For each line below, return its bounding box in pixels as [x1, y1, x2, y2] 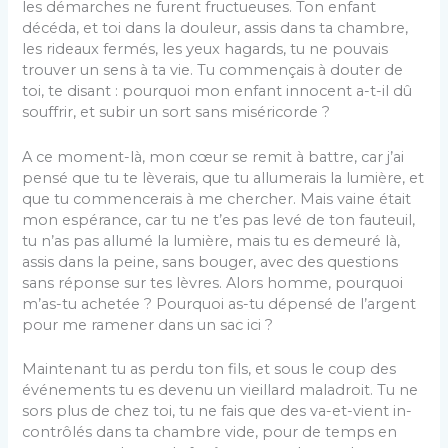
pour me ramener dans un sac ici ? [22, 315, 274, 334]
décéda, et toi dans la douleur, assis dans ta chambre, [22, 19, 409, 38]
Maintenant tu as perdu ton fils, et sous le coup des [22, 359, 397, 378]
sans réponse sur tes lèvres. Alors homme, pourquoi [22, 273, 404, 292]
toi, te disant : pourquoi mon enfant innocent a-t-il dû [22, 82, 413, 101]
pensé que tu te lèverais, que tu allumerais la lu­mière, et [22, 168, 425, 187]
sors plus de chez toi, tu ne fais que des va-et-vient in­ [22, 401, 413, 420]
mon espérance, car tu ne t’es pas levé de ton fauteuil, [22, 210, 416, 229]
